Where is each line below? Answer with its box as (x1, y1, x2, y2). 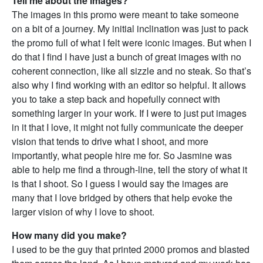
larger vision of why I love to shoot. (12, 205, 154, 218)
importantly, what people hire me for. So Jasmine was (12, 149, 232, 162)
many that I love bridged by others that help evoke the (12, 191, 232, 204)
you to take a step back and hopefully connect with (12, 92, 220, 106)
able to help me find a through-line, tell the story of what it (12, 163, 247, 176)
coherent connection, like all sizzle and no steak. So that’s (12, 64, 251, 77)
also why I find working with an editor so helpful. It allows (12, 78, 246, 92)
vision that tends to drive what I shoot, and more (12, 134, 208, 148)
